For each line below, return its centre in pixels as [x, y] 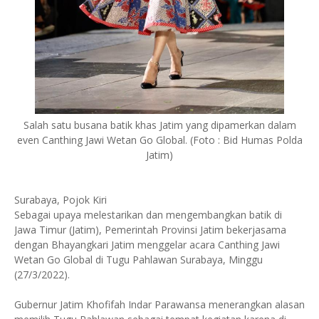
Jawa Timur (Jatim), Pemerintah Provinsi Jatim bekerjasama [150, 230]
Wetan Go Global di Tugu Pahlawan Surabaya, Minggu [138, 260]
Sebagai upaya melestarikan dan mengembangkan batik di [148, 215]
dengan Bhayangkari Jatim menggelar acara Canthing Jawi [147, 245]
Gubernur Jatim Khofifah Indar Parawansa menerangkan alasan [159, 304]
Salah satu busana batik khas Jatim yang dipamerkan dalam [159, 125]
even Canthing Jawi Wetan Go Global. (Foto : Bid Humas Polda [159, 140]
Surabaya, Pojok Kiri [61, 200]
